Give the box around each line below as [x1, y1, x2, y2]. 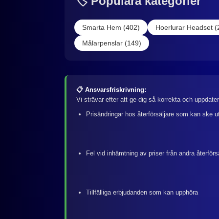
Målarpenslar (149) [82, 39, 141, 47]
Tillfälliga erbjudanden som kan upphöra [86, 189, 198, 197]
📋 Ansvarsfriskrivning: [76, 86, 146, 94]
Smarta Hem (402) [82, 23, 140, 32]
